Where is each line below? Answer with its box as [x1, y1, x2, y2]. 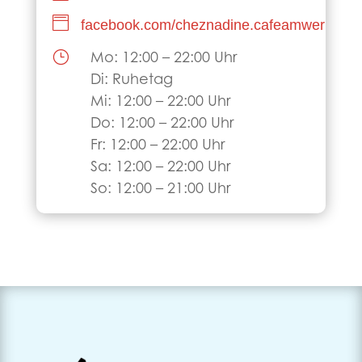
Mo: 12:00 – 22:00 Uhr [90, 51, 237, 66]
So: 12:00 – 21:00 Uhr [90, 182, 230, 197]
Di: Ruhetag [90, 73, 173, 88]
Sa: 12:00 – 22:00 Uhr [90, 160, 230, 175]
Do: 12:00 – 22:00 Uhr [90, 116, 234, 132]
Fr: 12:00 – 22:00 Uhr [90, 138, 225, 154]
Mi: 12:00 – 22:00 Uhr [90, 95, 230, 110]
